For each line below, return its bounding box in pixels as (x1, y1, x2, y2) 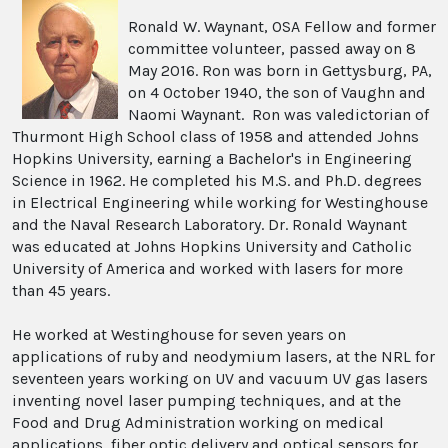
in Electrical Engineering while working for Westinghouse (12, 193, 428, 213)
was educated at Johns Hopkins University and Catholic (12, 237, 412, 257)
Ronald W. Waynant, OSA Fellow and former (128, 17, 436, 37)
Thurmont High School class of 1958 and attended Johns (12, 127, 419, 147)
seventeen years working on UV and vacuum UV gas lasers (12, 369, 428, 389)
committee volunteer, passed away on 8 (128, 39, 416, 59)
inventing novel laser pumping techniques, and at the (12, 391, 401, 411)
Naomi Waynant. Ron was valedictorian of (128, 105, 429, 125)
